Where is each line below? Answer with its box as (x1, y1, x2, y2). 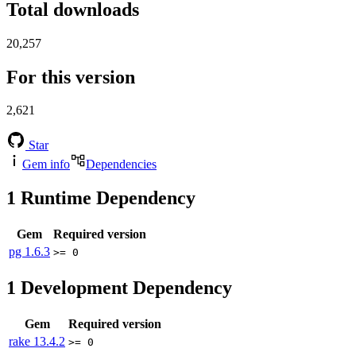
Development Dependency (16, 277, 232, 299)
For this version (6, 66, 135, 87)
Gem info (22, 157, 70, 172)
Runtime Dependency (16, 188, 195, 209)
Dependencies (86, 157, 157, 172)
